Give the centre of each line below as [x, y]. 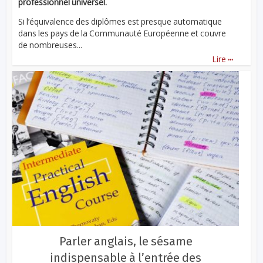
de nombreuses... [50, 45]
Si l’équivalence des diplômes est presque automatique [120, 22]
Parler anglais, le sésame [126, 241]
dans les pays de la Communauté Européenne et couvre [122, 33]
